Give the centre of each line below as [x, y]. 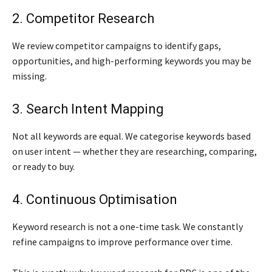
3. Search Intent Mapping [88, 109]
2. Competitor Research [83, 19]
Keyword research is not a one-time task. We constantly [127, 226]
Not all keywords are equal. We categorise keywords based [131, 136]
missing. [29, 76]
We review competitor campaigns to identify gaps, [117, 46]
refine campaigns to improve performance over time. [122, 242]
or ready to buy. [43, 166]
